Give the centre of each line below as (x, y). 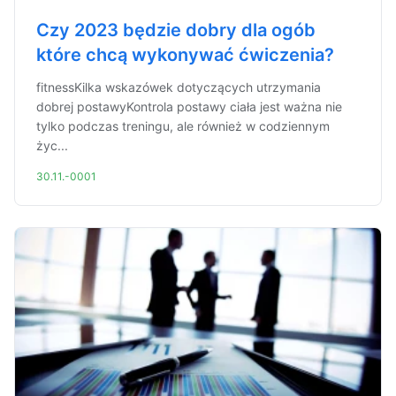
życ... (52, 145)
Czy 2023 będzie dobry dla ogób (176, 30)
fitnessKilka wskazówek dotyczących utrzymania (179, 87)
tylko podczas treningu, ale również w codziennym (183, 126)
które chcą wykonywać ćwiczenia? (185, 55)
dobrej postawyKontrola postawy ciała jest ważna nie (189, 107)
